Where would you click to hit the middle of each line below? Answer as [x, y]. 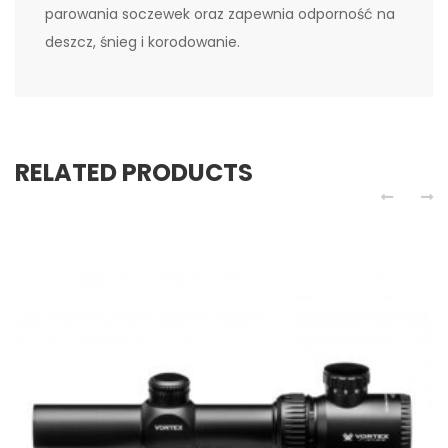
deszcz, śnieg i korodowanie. [142, 41]
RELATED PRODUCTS [134, 173]
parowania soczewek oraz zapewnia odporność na [220, 13]
